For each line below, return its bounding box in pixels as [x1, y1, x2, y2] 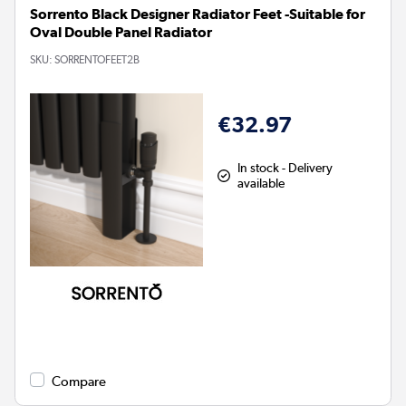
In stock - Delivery [237, 159, 333, 175]
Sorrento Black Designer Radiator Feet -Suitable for [30, 5, 365, 23]
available [237, 175, 285, 190]
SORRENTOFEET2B [54, 53, 140, 66]
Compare [52, 372, 106, 390]
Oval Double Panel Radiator [30, 23, 212, 41]
